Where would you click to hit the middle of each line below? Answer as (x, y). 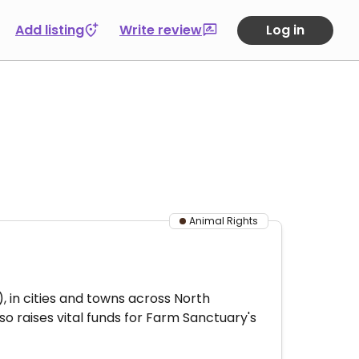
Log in (285, 30)
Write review (161, 30)
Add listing (50, 30)
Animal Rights (224, 221)
